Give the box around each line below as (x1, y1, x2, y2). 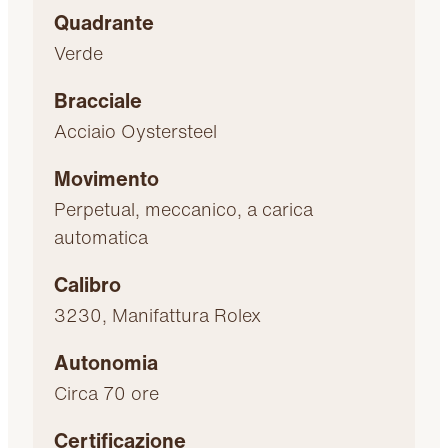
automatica (54, 223, 149, 250)
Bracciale (54, 85, 143, 115)
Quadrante (54, 7, 155, 37)
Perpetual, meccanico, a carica (54, 195, 314, 222)
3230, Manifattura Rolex (54, 301, 262, 328)
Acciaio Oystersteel (54, 117, 218, 144)
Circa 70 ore (54, 379, 160, 406)
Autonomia (54, 347, 159, 377)
